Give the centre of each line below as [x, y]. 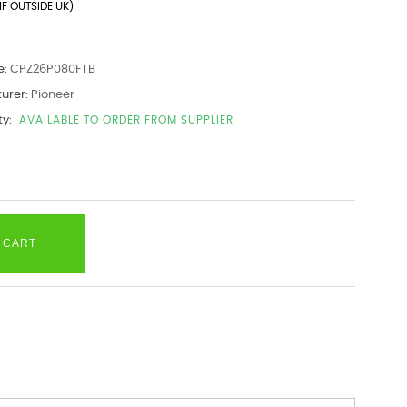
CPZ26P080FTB [52, 69]
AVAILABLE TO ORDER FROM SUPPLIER [126, 120]
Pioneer [52, 95]
